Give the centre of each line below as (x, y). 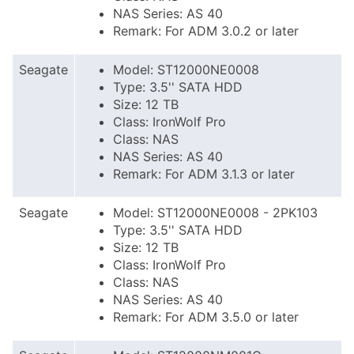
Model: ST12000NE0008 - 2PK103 (215, 213)
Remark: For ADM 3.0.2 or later (206, 31)
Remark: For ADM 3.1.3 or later (204, 174)
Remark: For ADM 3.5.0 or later (206, 317)
